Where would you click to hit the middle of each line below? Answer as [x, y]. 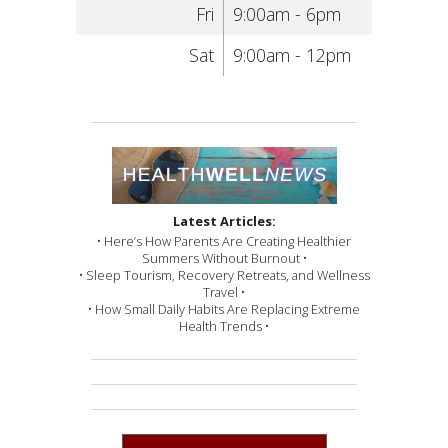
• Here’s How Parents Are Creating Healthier [224, 240]
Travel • [224, 291]
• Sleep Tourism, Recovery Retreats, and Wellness [224, 274]
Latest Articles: [224, 221]
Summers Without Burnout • [224, 257]
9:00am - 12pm [291, 55]
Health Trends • [224, 325]
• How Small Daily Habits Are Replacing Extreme [224, 308]
